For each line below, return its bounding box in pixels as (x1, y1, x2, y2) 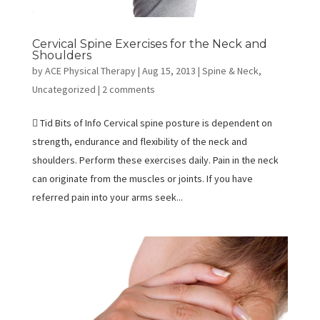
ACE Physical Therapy (44, 64, 136, 77)
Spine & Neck (201, 64, 259, 77)
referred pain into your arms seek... (31, 190, 183, 204)
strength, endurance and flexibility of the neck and (31, 134, 247, 148)
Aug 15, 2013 (141, 64, 196, 77)
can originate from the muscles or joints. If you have (31, 171, 253, 185)
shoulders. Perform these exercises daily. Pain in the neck (31, 153, 279, 166)
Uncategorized (31, 82, 96, 96)
